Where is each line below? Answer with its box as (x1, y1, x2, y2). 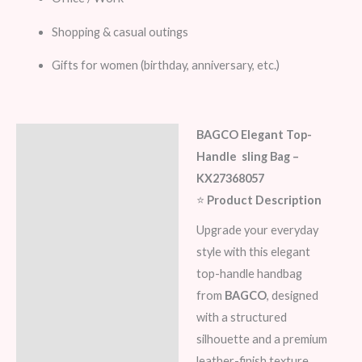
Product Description (206, 192, 324, 207)
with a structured (196, 309, 287, 324)
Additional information (25, 167, 155, 182)
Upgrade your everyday (196, 222, 318, 237)
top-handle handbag (196, 266, 302, 280)
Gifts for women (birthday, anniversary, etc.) (51, 58, 280, 73)
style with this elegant (196, 244, 310, 259)
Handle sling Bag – (196, 149, 299, 163)
